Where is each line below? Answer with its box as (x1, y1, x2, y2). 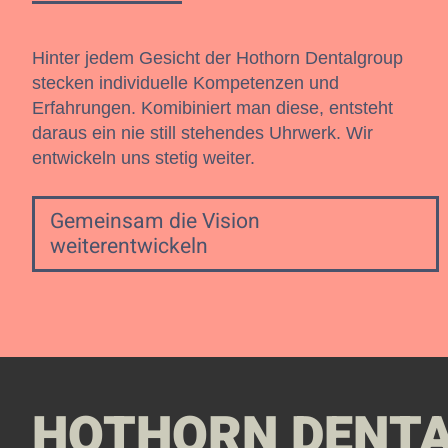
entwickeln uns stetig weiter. (32, 148, 255, 168)
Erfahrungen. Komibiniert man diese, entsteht (32, 98, 393, 118)
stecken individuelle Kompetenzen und (32, 73, 339, 93)
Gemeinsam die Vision (50, 206, 260, 237)
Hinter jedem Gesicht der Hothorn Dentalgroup (32, 48, 403, 68)
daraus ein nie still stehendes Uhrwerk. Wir (32, 123, 373, 143)
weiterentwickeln (50, 231, 208, 262)
